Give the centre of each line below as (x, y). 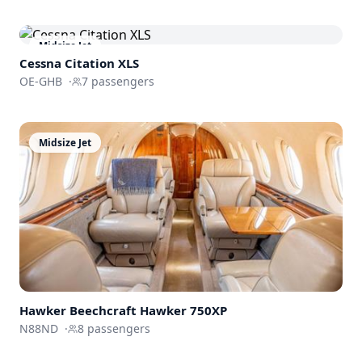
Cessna (40, 63)
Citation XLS (102, 63)
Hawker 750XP (183, 311)
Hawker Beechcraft (78, 311)
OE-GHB (41, 81)
